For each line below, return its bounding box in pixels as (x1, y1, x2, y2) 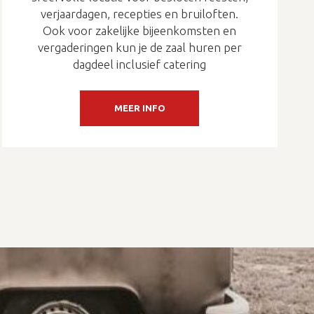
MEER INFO (114, 102, 165, 113)
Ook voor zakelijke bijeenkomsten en (43, 23, 237, 37)
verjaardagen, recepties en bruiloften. (41, 6, 239, 20)
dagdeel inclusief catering (73, 57, 207, 71)
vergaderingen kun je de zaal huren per (37, 40, 242, 54)
